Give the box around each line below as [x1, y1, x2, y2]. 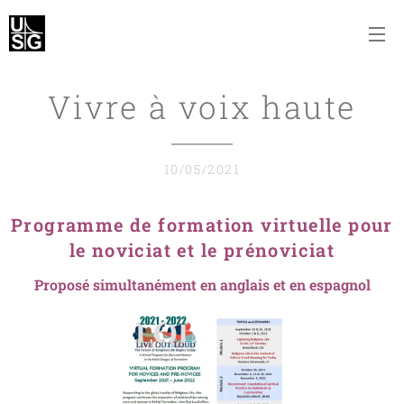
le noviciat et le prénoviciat [69, 238, 335, 262]
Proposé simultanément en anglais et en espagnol [33, 275, 371, 294]
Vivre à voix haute [48, 86, 356, 127]
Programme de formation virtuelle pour [11, 213, 393, 236]
